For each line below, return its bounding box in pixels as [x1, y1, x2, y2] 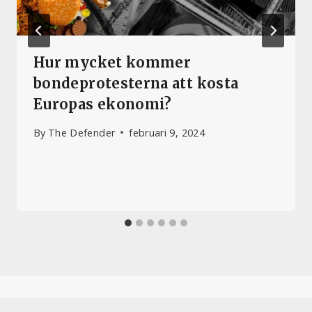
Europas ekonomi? [33, 95, 172, 114]
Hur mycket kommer [33, 54, 192, 72]
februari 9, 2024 [129, 125, 205, 139]
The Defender [47, 125, 116, 139]
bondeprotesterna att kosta [33, 75, 239, 93]
